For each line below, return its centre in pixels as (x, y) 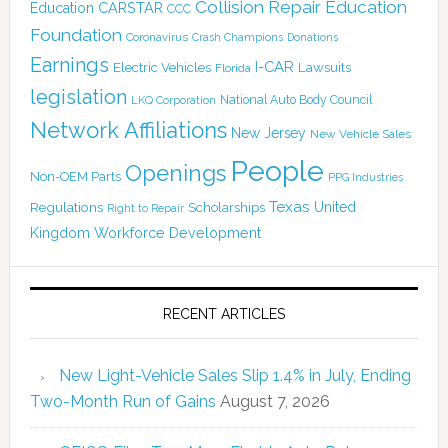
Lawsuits (324, 66)
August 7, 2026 (274, 401)
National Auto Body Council (295, 99)
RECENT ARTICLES (223, 313)
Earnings (69, 64)
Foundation (75, 34)
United (334, 206)
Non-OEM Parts (75, 176)
